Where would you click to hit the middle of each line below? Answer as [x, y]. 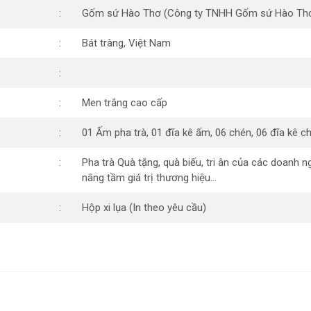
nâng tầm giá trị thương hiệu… [149, 177]
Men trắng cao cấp [125, 102]
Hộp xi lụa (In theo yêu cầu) [144, 207]
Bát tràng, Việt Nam [126, 43]
